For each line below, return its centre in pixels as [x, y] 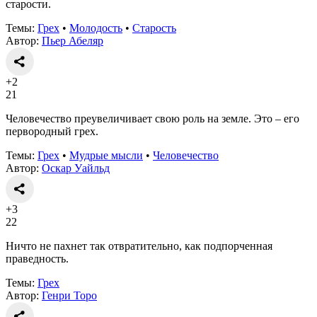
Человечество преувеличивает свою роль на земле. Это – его [152, 118]
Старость [154, 28]
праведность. [37, 258]
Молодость [96, 28]
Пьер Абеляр [73, 40]
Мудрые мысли [106, 155]
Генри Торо [69, 295]
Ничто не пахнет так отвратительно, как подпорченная [139, 246]
